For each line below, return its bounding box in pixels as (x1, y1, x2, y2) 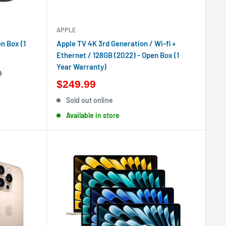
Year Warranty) (56, 62, 106, 71)
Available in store (66, 110, 120, 120)
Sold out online (66, 95, 114, 104)
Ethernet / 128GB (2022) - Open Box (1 (56, 50, 179, 60)
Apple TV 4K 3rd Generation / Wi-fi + (56, 38, 176, 48)
